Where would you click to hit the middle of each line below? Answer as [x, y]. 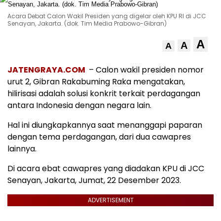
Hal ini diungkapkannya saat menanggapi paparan [105, 125]
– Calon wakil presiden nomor [146, 70]
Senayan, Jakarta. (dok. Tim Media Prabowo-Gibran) [87, 23]
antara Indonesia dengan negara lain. [79, 105]
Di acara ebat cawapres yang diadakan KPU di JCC [106, 168]
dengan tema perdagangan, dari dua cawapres [99, 137]
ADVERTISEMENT [110, 200]
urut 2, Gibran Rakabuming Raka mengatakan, [96, 82]
